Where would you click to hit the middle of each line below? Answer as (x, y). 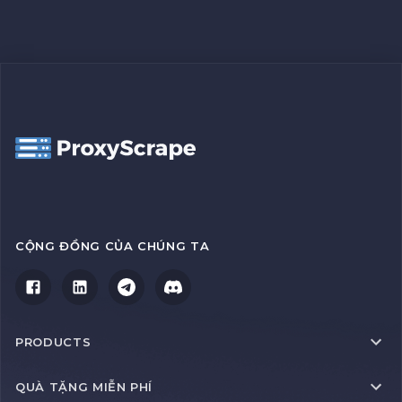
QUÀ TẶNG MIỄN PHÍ (84, 386)
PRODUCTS (53, 341)
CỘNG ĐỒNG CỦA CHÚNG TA (113, 246)
